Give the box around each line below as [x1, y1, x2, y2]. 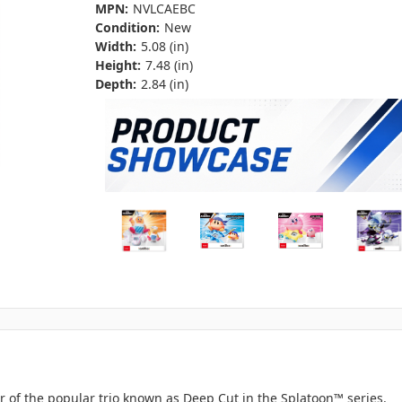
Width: [95, 37, 137, 55]
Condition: [95, 18, 161, 36]
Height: [95, 56, 142, 74]
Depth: [95, 74, 137, 92]
